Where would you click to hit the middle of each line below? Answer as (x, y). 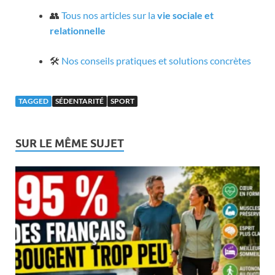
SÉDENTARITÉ (79, 101)
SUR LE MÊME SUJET (70, 143)
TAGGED (33, 101)
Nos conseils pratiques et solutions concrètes (156, 60)
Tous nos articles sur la (109, 15)
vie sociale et (185, 15)
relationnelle (78, 30)
